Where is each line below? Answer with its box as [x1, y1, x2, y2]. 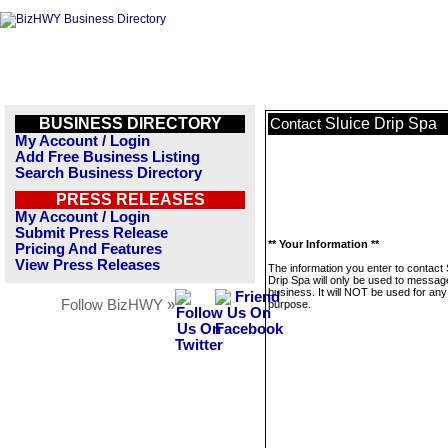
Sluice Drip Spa [325, 115, 437, 132]
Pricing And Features [15, 241, 162, 257]
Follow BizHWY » [61, 297, 175, 313]
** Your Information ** [268, 238, 379, 250]
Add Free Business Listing [15, 149, 200, 165]
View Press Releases [15, 257, 160, 273]
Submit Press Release [15, 225, 168, 241]
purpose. [268, 298, 311, 310]
